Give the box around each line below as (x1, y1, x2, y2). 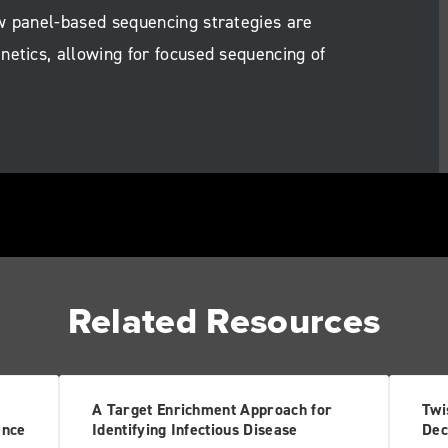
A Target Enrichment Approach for (92, 399, 333, 420)
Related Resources (67, 293, 381, 347)
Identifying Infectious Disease (92, 419, 298, 440)
